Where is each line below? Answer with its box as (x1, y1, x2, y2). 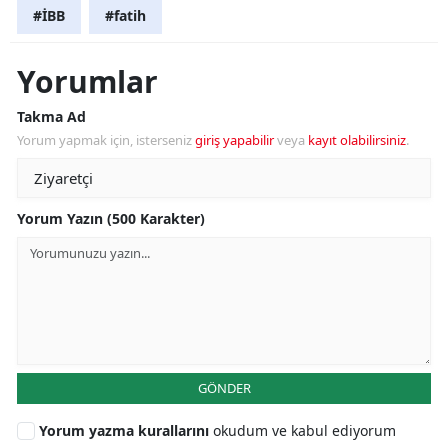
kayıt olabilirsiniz (308, 131, 406, 150)
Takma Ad (17, 107, 86, 127)
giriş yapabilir (195, 131, 274, 150)
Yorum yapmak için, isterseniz (17, 131, 195, 150)
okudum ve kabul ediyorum (213, 421, 396, 441)
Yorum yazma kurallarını (39, 421, 213, 441)
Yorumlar (17, 61, 158, 103)
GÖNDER (197, 379, 251, 398)
